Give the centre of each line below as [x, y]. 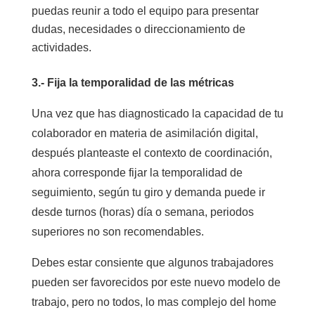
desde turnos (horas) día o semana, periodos [142, 212]
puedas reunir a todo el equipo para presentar [145, 11]
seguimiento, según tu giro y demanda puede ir [148, 192]
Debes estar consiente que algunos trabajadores [152, 263]
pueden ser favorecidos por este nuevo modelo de [156, 282]
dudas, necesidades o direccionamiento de [138, 29]
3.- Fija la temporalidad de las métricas [133, 83]
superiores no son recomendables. [117, 232]
